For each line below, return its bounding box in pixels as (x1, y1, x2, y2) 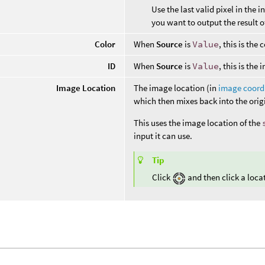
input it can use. (134, 130, 193, 141)
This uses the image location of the (134, 117, 263, 128)
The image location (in (134, 82, 219, 93)
